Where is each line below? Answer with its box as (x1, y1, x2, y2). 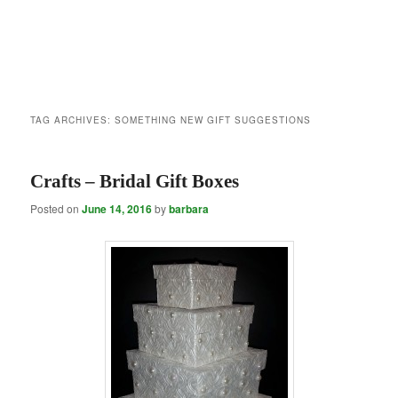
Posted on (30, 201, 83, 217)
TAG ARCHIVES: (30, 114, 115, 127)
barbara (169, 201, 210, 218)
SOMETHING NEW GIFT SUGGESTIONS (115, 114, 312, 127)
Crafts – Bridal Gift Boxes (30, 171, 240, 193)
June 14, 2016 (82, 201, 153, 218)
